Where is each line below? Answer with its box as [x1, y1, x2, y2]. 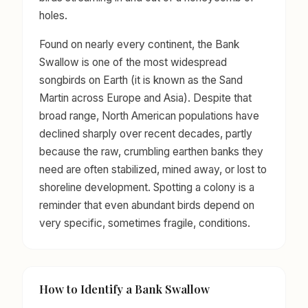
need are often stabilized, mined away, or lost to [39, 163, 267, 177]
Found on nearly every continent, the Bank [39, 38, 239, 52]
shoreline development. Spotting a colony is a [39, 181, 254, 195]
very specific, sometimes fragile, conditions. [39, 217, 250, 230]
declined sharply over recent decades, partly [39, 127, 252, 141]
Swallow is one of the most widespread [39, 56, 227, 69]
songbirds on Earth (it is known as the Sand [39, 74, 243, 87]
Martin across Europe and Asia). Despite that [39, 91, 252, 105]
